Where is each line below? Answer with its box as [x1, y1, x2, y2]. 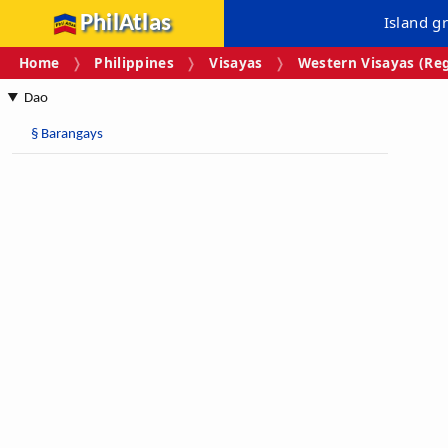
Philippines [94, 53, 175, 73]
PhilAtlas [79, 11, 172, 36]
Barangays [40, 126, 103, 142]
